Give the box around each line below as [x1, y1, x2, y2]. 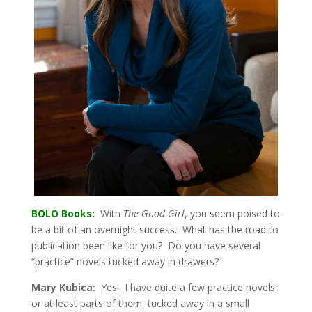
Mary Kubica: [31, 281, 98, 294]
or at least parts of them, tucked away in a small [31, 297, 249, 310]
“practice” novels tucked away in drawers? [31, 255, 219, 268]
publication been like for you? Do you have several [31, 239, 260, 252]
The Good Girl [123, 207, 185, 220]
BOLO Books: [31, 207, 95, 220]
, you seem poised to [184, 207, 280, 220]
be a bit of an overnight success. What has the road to [31, 223, 279, 236]
